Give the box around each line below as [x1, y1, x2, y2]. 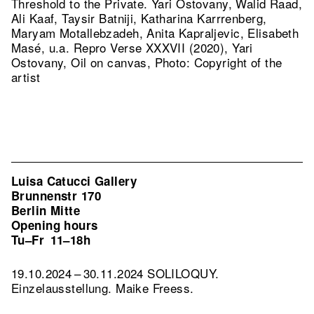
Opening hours [11, 217, 98, 233]
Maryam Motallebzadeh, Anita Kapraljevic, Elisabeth [11, 24, 299, 41]
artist [11, 68, 41, 86]
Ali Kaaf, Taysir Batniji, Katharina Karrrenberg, [11, 9, 267, 27]
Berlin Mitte [11, 202, 81, 219]
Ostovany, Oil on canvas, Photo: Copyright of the [11, 53, 282, 71]
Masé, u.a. [11, 39, 74, 56]
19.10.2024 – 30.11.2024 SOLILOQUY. [11, 264, 219, 282]
